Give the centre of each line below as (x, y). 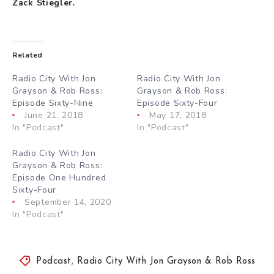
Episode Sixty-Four (177, 103)
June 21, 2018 (54, 115)
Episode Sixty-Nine (53, 103)
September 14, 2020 (68, 202)
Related (28, 55)
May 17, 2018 (178, 115)
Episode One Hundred (59, 177)
